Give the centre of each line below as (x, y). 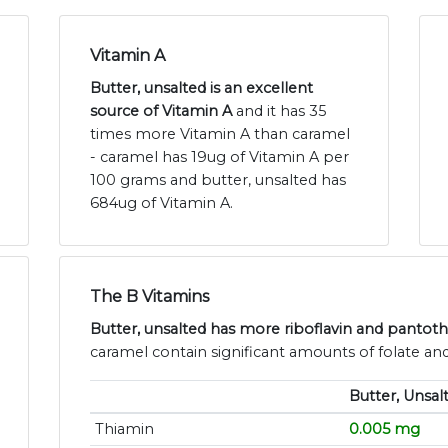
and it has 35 (279, 111)
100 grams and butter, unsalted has (218, 180)
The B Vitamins (149, 297)
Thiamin (124, 429)
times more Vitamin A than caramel (220, 134)
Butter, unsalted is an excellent (201, 88)
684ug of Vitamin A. (161, 203)
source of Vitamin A (161, 111)
